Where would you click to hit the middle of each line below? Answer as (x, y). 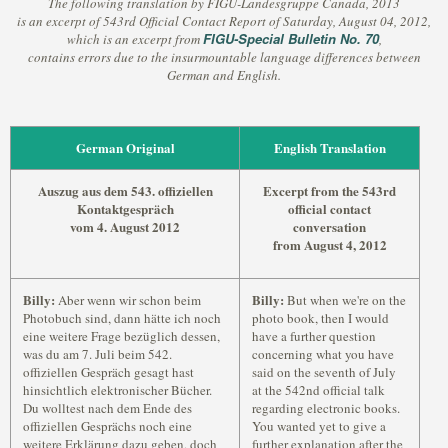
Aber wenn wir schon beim (128, 300)
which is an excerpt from (134, 39)
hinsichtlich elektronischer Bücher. (117, 390)
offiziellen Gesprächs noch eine (107, 426)
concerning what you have (323, 354)
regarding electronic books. (326, 408)
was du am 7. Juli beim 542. (97, 354)
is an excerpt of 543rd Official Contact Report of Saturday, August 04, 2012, (224, 21)
